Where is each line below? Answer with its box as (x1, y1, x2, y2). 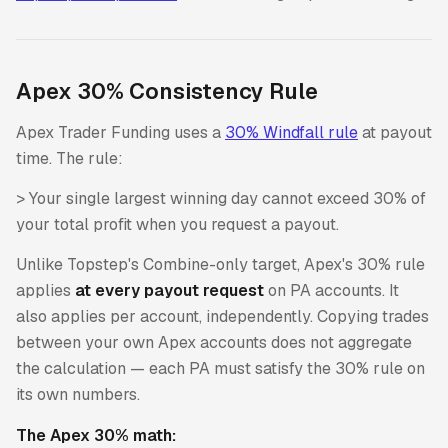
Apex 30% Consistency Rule (16, 77, 318, 106)
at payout (358, 121, 432, 143)
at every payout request (75, 280, 264, 302)
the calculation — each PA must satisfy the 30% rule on (16, 358, 425, 380)
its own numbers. (16, 384, 140, 406)
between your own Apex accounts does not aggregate (16, 332, 412, 354)
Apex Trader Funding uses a (16, 121, 225, 143)
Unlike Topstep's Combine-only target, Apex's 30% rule (16, 254, 425, 276)
